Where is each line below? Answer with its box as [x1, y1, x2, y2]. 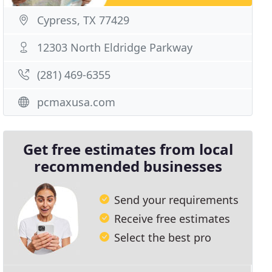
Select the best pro [114, 229, 212, 245]
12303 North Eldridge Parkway [37, 40, 193, 55]
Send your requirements [114, 192, 239, 207]
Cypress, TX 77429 [37, 13, 130, 27]
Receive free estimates [114, 211, 231, 226]
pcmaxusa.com [37, 95, 116, 109]
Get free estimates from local [22, 139, 233, 159]
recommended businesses [33, 156, 222, 176]
